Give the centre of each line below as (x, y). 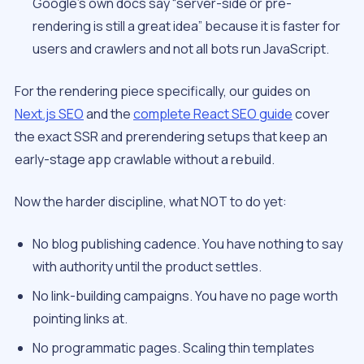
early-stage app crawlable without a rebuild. (145, 160)
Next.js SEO (49, 114)
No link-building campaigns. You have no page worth (186, 296)
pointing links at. (80, 319)
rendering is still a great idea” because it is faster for (187, 26)
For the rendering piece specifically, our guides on (162, 91)
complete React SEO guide (213, 114)
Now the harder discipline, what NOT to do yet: (151, 202)
